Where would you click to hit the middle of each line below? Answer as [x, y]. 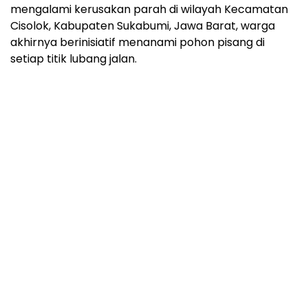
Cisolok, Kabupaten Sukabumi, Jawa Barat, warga [143, 25]
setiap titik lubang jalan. [74, 58]
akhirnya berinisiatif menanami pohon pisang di [137, 42]
